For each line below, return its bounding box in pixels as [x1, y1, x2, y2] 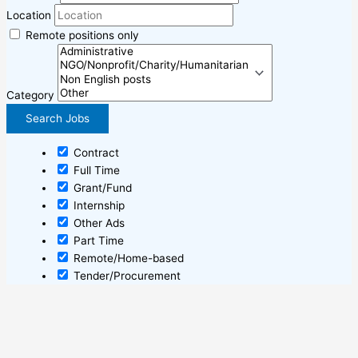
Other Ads [70, 217, 125, 230]
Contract [70, 146, 119, 160]
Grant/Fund [70, 181, 132, 195]
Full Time [70, 164, 120, 177]
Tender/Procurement [70, 269, 181, 283]
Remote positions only [26, 29, 139, 42]
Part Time [70, 234, 124, 248]
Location [6, 9, 51, 22]
